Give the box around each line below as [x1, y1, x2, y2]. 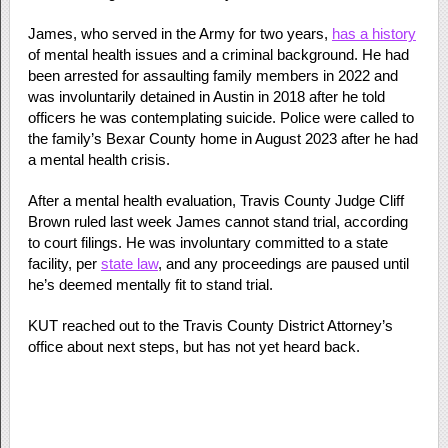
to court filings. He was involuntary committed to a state [27, 233, 388, 251]
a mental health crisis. [27, 150, 170, 168]
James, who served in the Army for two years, [27, 24, 332, 42]
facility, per [27, 254, 101, 272]
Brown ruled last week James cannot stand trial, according [27, 212, 408, 230]
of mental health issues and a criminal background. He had [27, 45, 409, 63]
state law [100, 254, 158, 272]
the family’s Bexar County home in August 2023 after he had [27, 129, 418, 147]
